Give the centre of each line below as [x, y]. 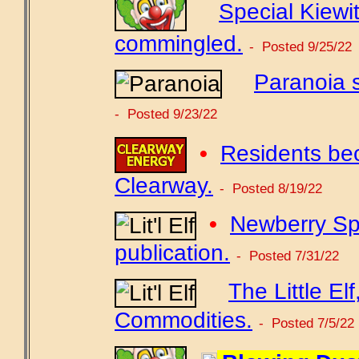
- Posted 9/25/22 [301, 46]
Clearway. [164, 186]
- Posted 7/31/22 [288, 256]
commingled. [179, 44]
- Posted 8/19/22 [271, 188]
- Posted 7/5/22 [307, 323]
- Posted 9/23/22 [166, 114]
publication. [172, 253]
